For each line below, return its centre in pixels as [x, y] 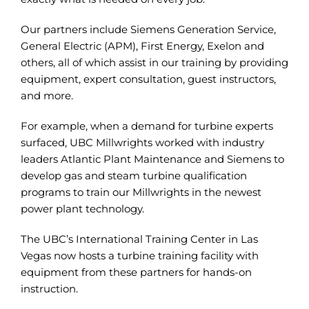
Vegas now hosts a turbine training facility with [139, 256]
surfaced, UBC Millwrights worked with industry [142, 143]
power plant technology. [82, 209]
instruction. [49, 289]
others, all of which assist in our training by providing [154, 63]
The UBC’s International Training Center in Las [139, 239]
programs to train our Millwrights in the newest [141, 192]
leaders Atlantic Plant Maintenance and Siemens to [152, 159]
